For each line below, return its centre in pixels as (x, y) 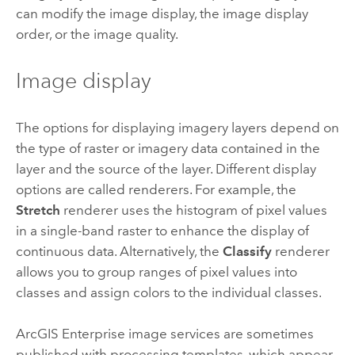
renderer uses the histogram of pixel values (193, 210)
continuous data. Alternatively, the (119, 251)
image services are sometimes (219, 333)
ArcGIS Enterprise (70, 333)
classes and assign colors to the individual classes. (168, 292)
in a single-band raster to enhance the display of (162, 230)
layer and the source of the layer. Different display (166, 168)
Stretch (38, 210)
